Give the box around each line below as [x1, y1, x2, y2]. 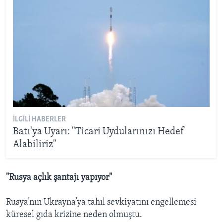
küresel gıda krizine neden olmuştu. [6, 210, 142, 220]
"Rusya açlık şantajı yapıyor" [6, 172, 112, 182]
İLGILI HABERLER [12, 115, 66, 123]
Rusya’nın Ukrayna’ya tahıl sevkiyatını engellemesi [6, 197, 196, 207]
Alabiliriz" [12, 140, 56, 150]
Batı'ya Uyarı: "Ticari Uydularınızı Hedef [12, 127, 184, 137]
